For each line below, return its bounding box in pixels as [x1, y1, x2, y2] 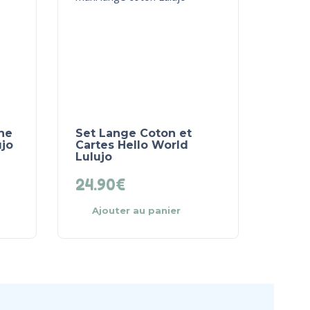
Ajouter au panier [92, 204, 181, 216]
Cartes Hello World [75, 138, 188, 152]
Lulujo [75, 149, 112, 163]
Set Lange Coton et [75, 126, 192, 140]
